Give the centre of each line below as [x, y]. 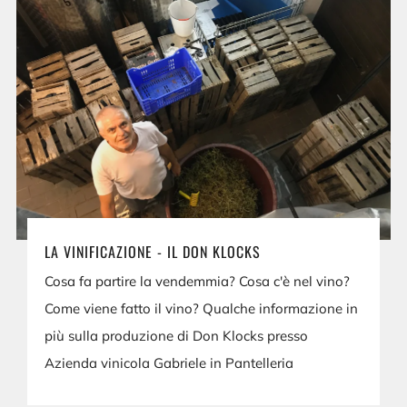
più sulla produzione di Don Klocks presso [177, 335]
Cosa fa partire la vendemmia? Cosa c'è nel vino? [198, 281]
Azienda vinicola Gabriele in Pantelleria [169, 362]
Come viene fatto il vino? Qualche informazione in [202, 308]
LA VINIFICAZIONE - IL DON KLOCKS [153, 251]
